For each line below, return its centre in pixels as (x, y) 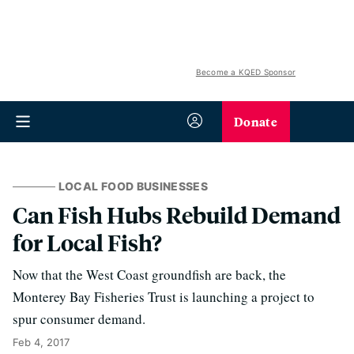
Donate (256, 121)
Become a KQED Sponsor (245, 72)
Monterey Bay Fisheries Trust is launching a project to (164, 297)
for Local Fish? (87, 242)
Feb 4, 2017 (41, 342)
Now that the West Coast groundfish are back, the (149, 275)
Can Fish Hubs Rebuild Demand (177, 215)
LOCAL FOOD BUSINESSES (133, 186)
